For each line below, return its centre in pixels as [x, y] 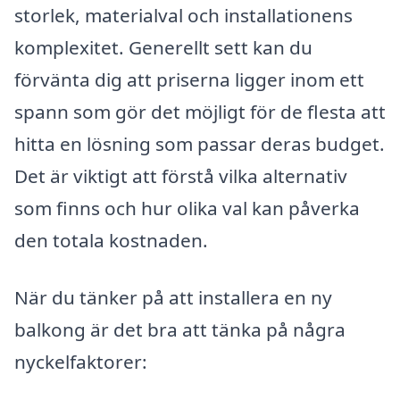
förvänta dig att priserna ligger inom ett [189, 80]
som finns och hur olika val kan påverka [187, 208]
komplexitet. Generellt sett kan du [163, 48]
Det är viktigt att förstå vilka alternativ [181, 176]
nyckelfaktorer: [81, 361]
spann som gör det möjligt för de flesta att [200, 112]
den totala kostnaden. [111, 241]
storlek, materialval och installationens [183, 16]
